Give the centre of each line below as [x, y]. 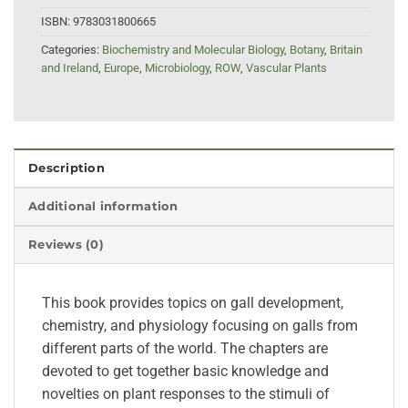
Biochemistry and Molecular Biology [193, 50]
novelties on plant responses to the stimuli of [186, 394]
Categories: [71, 50]
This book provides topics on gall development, [193, 303]
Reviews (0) [66, 245]
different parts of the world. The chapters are [185, 349]
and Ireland [70, 68]
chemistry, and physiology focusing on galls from [200, 326]
